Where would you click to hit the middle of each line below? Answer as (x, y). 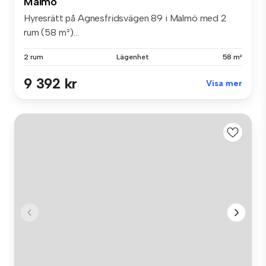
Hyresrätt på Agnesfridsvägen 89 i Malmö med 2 (125, 18)
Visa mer (224, 83)
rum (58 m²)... (51, 32)
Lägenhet (133, 57)
